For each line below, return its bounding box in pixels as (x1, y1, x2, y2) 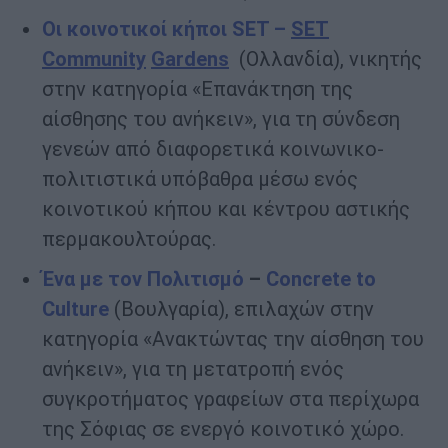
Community (42, 47, 146, 72)
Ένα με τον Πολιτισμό (42, 267, 244, 292)
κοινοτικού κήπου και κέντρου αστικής (42, 197, 410, 222)
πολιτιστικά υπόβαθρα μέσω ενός (42, 167, 358, 192)
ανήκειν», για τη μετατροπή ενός (42, 357, 344, 382)
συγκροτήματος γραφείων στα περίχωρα (42, 387, 419, 412)
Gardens (151, 47, 229, 72)
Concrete (266, 267, 351, 292)
